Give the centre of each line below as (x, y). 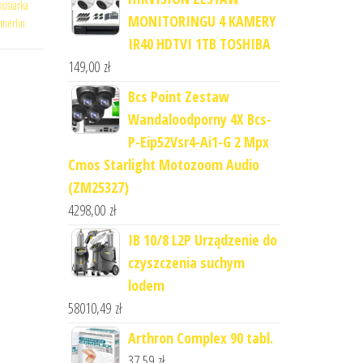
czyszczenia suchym (186, 263)
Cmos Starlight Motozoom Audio (163, 164)
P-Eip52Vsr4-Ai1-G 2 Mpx (198, 142)
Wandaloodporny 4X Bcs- (199, 119)
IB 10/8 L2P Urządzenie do (202, 240)
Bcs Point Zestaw (178, 96)
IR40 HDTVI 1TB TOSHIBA (199, 44)
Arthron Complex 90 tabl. (200, 338)
